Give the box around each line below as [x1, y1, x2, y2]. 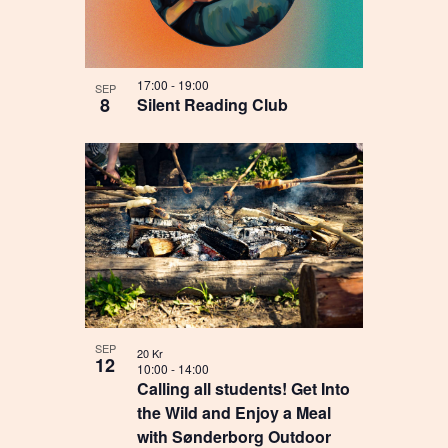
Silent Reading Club [137, 93, 289, 117]
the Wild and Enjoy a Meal [137, 401, 332, 425]
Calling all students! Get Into [137, 377, 351, 401]
